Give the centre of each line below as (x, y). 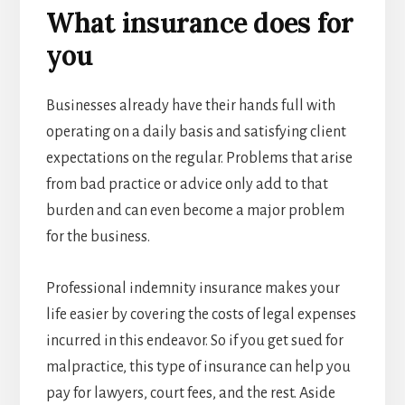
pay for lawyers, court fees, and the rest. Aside (190, 394)
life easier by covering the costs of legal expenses (201, 315)
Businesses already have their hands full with (190, 106)
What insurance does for (200, 23)
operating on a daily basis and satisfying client (196, 132)
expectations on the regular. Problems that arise (199, 159)
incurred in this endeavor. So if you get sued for (194, 341)
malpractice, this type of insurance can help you (198, 367)
